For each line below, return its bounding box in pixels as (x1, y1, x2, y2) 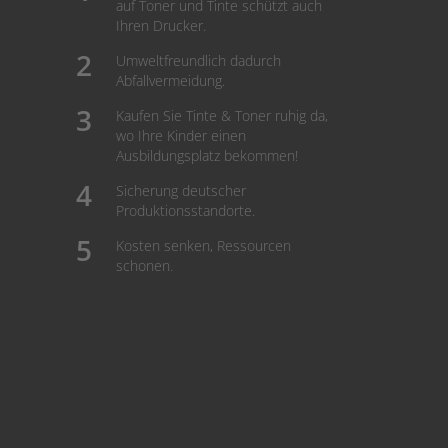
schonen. (116, 256, 173, 275)
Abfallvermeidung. (116, 71, 225, 90)
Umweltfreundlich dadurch (116, 51, 281, 70)
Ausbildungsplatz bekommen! (116, 146, 298, 165)
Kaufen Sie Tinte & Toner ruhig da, (116, 106, 328, 125)
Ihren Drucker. (116, 16, 206, 35)
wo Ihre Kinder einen (116, 126, 246, 145)
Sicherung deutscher (116, 181, 246, 200)
